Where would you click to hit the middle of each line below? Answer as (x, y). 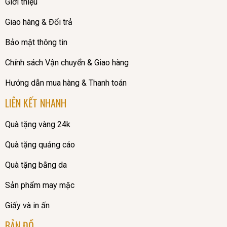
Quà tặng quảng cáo (40, 145)
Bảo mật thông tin (36, 43)
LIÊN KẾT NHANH (35, 103)
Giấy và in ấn (27, 206)
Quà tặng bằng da (36, 165)
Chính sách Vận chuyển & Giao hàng (67, 63)
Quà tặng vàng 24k (37, 125)
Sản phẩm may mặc (40, 185)
